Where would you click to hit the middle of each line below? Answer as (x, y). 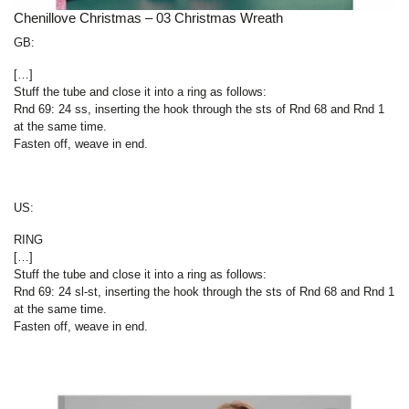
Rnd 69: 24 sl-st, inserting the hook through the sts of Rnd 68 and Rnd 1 (204, 292)
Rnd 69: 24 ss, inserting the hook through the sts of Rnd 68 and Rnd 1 (199, 110)
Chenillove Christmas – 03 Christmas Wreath (148, 18)
